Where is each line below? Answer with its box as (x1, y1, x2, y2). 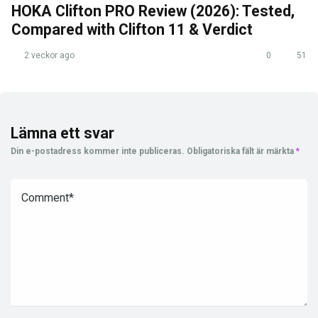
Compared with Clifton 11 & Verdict (11, 20, 253, 38)
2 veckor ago (22, 50, 75, 60)
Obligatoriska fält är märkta (187, 146, 296, 156)
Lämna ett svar (11, 124, 114, 142)
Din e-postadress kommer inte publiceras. (11, 146, 185, 156)
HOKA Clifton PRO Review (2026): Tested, (11, 1, 295, 20)
